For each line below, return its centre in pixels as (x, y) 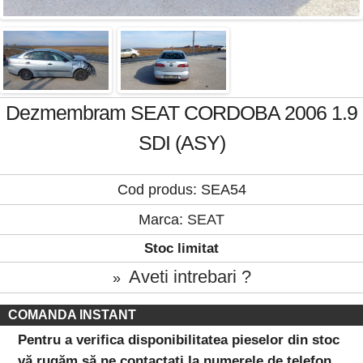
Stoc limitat (181, 249)
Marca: (163, 220)
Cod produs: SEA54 (181, 190)
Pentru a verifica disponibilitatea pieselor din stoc (179, 340)
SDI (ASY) (181, 143)
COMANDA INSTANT (72, 315)
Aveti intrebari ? (190, 277)
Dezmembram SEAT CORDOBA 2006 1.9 (181, 113)
